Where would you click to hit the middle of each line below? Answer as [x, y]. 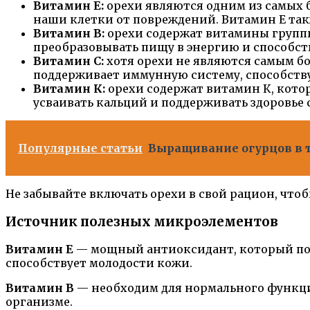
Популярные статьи [80, 148]
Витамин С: [69, 61]
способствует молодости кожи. [99, 263]
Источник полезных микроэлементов [142, 221]
